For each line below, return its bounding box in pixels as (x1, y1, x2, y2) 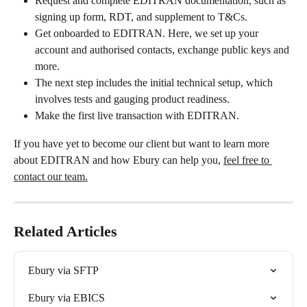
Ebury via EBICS (28, 291, 105, 304)
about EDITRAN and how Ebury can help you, (14, 153, 223, 166)
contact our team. (14, 170, 88, 182)
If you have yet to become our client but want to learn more (14, 137, 272, 149)
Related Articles (14, 222, 117, 240)
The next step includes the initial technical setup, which (35, 77, 275, 89)
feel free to (223, 153, 272, 166)
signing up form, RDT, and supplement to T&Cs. (35, 11, 247, 23)
